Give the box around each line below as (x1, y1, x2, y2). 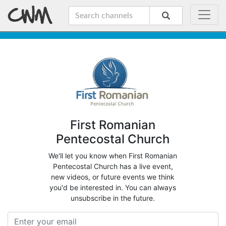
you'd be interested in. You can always (49, 183, 177, 192)
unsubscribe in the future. (71, 194, 155, 203)
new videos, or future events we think (51, 173, 175, 182)
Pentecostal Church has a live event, (52, 162, 173, 171)
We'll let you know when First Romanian (48, 151, 178, 160)
